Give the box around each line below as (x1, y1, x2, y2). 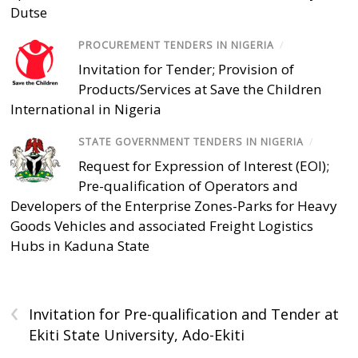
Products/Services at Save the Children (78, 80, 323, 99)
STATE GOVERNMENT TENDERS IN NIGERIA (78, 135, 304, 149)
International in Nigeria (10, 100, 162, 119)
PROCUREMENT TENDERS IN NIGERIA (78, 38, 275, 52)
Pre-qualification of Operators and (78, 177, 299, 196)
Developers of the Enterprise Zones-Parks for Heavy (10, 197, 338, 216)
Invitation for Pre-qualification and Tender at (29, 304, 340, 324)
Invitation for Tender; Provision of (78, 60, 295, 79)
